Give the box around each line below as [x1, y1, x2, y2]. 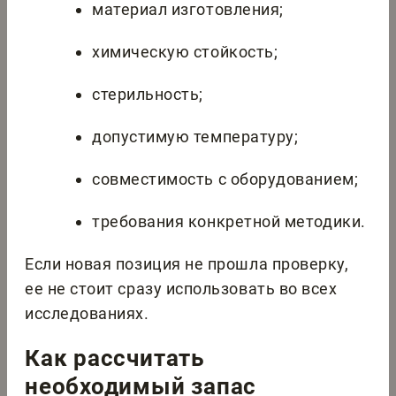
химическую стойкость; [92, 42, 278, 62]
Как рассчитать [25, 345, 205, 372]
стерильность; [92, 85, 204, 104]
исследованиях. [25, 304, 149, 324]
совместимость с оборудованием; [92, 170, 359, 189]
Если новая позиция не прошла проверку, [25, 255, 349, 274]
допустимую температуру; [92, 127, 299, 147]
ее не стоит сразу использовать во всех [25, 279, 338, 299]
